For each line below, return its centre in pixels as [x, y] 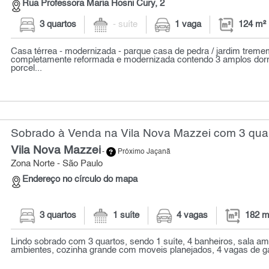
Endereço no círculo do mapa [80, 180]
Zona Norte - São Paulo [57, 164]
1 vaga [188, 25]
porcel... [27, 68]
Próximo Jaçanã [144, 152]
